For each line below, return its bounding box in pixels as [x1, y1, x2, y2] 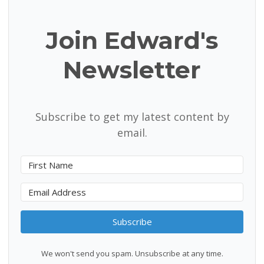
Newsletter [63, 55, 201, 85]
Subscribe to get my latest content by [35, 109, 229, 124]
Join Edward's [46, 26, 218, 55]
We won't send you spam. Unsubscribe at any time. [41, 247, 223, 259]
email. [117, 125, 147, 140]
